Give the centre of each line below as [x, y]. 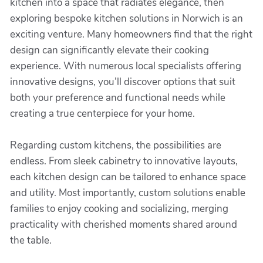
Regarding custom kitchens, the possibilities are [116, 145]
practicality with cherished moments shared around [124, 225]
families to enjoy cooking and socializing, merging [119, 209]
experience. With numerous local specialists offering [126, 66]
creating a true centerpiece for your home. [102, 114]
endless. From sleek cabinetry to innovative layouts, [124, 161]
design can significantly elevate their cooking [109, 50]
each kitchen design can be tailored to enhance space [128, 177]
